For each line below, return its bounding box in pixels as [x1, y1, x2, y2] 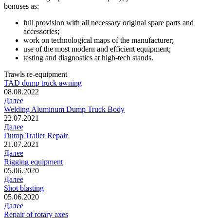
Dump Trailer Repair [4, 131, 68, 140]
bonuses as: [4, 2, 39, 11]
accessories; [23, 27, 59, 36]
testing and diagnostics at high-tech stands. [23, 54, 153, 62]
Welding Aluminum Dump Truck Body [4, 105, 125, 114]
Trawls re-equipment [4, 70, 67, 79]
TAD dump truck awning [4, 79, 82, 88]
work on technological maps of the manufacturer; [23, 36, 174, 45]
